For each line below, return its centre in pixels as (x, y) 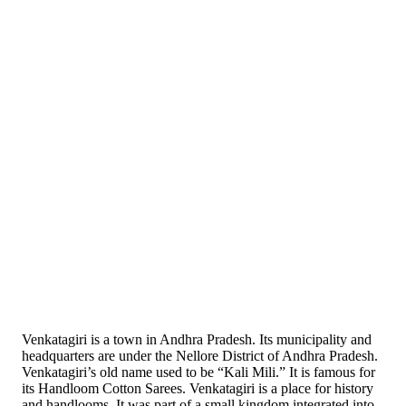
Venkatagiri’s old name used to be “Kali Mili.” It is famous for (198, 372)
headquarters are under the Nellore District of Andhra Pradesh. (200, 355)
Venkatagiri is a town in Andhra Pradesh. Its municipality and (197, 339)
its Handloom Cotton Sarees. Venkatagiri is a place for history (198, 388)
